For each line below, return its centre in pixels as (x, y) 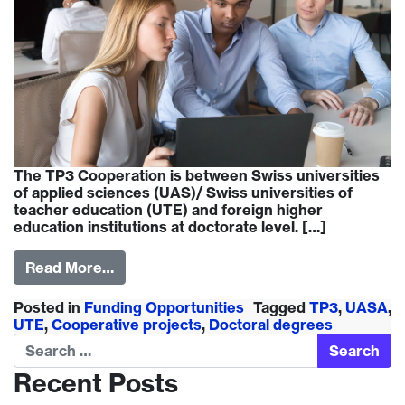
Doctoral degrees (271, 324)
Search (38, 340)
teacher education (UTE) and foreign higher (168, 209)
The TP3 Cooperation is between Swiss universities (197, 175)
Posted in (49, 307)
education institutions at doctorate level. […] (170, 226)
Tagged (281, 307)
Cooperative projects (127, 324)
